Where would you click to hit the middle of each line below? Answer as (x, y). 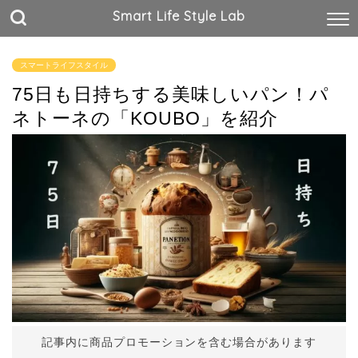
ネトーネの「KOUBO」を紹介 (145, 118)
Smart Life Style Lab (179, 16)
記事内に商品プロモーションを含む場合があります (179, 343)
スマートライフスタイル (64, 65)
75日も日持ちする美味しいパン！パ (171, 94)
